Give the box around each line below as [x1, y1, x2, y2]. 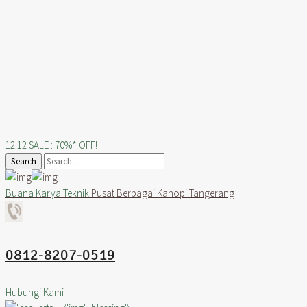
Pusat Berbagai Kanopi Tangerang [91, 186, 234, 199]
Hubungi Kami [5, 285, 64, 299]
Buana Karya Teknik [5, 186, 89, 199]
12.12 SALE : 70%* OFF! [5, 138, 97, 151]
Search [11, 156, 36, 167]
